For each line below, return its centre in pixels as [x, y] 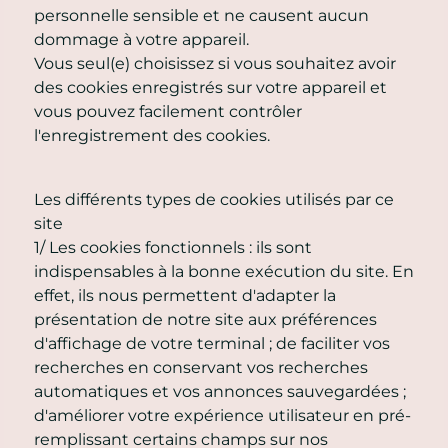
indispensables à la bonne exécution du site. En [224, 271]
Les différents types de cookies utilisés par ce [214, 199]
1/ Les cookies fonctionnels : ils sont [173, 247]
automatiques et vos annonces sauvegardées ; [220, 391]
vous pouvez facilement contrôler [168, 111]
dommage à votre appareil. [141, 39]
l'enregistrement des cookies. [152, 135]
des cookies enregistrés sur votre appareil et [210, 87]
